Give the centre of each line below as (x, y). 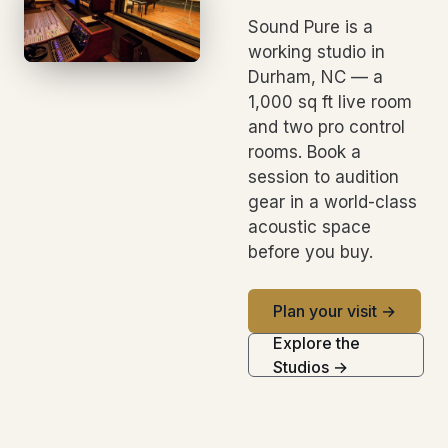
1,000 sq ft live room (330, 101)
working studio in (316, 51)
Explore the (316, 342)
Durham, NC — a (315, 76)
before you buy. (310, 251)
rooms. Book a (304, 151)
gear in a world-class (332, 201)
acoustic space (309, 226)
